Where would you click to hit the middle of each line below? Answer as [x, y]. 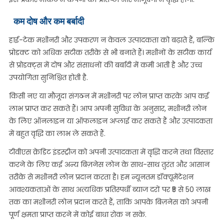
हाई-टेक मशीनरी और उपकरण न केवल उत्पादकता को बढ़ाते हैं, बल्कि [111, 40]
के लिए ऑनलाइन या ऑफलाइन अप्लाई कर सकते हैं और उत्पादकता [110, 121]
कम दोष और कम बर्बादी [48, 21]
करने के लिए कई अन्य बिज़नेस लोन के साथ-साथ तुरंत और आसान [109, 164]
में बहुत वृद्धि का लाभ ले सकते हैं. [57, 133]
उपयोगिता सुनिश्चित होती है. [48, 77]
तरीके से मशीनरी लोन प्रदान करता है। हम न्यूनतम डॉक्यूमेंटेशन [101, 177]
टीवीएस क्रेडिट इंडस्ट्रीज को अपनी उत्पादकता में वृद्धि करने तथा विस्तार [111, 152]
